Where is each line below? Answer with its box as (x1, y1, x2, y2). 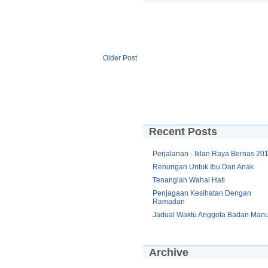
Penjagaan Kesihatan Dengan (153, 188, 251, 197)
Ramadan (153, 197, 185, 206)
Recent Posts (149, 125, 217, 138)
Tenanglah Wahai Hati (153, 175, 225, 184)
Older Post (103, 54, 137, 62)
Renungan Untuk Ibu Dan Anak (153, 162, 254, 171)
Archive (149, 246, 188, 258)
